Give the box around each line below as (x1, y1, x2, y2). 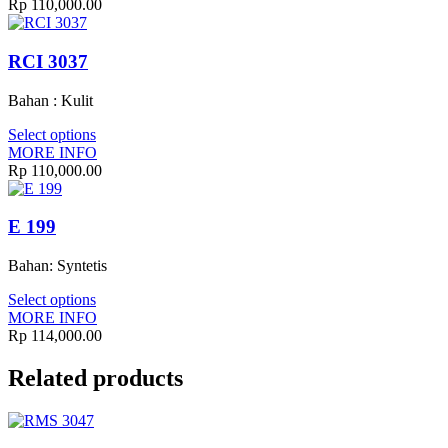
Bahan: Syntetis (8, 257, 107, 275)
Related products (8, 365, 183, 392)
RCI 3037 (8, 51, 88, 73)
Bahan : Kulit (8, 91, 93, 109)
